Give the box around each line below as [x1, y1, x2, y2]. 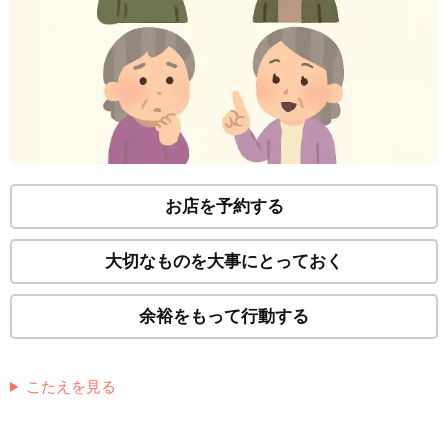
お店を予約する [164, 196, 284, 215]
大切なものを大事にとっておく [105, 251, 343, 270]
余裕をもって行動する [139, 306, 309, 325]
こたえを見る [25, 377, 116, 395]
